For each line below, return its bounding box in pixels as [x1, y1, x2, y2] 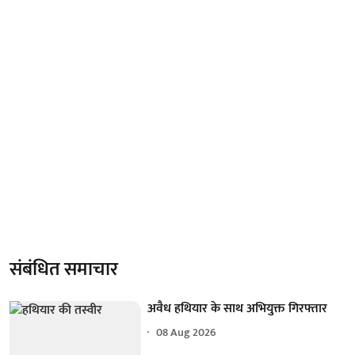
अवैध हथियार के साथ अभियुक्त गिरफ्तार [147, 297, 328, 319]
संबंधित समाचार [10, 253, 118, 285]
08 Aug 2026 [156, 323, 217, 342]
